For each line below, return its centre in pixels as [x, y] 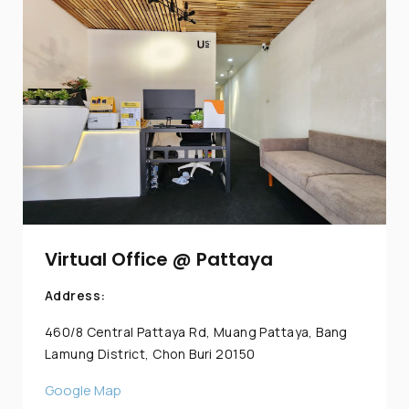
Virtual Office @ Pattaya [159, 259]
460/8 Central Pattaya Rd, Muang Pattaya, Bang [196, 331]
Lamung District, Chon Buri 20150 [150, 353]
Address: [75, 295]
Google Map [83, 390]
